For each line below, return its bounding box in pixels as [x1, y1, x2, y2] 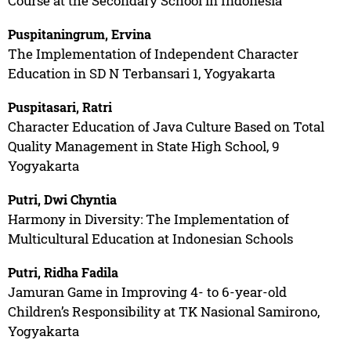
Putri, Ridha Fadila [7, 263, 118, 280]
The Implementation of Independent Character [7, 44, 299, 63]
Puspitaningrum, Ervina [7, 25, 151, 42]
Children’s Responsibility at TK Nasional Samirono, [7, 302, 320, 320]
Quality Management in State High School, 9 [7, 136, 280, 155]
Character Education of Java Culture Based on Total [7, 117, 324, 136]
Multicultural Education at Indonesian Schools [7, 229, 293, 248]
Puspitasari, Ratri [7, 98, 112, 115]
